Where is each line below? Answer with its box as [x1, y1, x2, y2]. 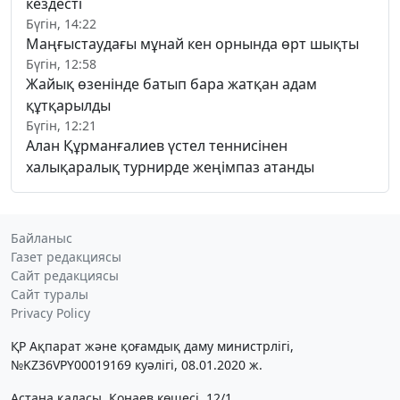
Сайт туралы [11, 286, 88, 304]
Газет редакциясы [11, 248, 121, 266]
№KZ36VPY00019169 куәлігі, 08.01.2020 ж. [11, 356, 262, 374]
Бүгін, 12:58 [26, 55, 96, 73]
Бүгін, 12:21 [26, 117, 96, 135]
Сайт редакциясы [11, 267, 119, 285]
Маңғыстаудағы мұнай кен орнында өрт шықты [26, 34, 359, 54]
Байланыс [11, 229, 72, 247]
